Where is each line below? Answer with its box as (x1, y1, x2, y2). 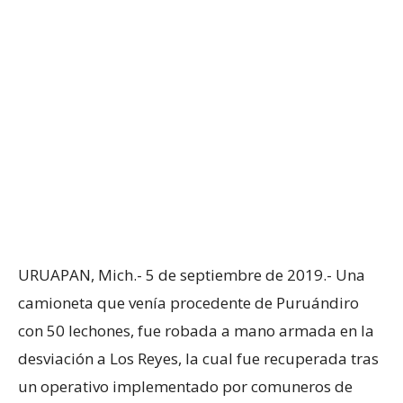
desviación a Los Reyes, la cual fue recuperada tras (18, 347, 379, 369)
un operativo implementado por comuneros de (18, 375, 353, 397)
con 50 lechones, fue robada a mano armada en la (18, 319, 374, 341)
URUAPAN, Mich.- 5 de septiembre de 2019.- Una (18, 264, 365, 285)
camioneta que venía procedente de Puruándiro (18, 291, 359, 313)
